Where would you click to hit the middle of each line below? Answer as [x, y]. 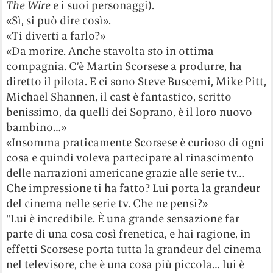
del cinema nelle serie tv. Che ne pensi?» [107, 203]
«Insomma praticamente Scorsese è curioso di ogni [136, 142]
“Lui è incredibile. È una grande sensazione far [123, 218]
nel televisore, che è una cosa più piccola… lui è [126, 264]
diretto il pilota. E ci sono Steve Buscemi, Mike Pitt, [136, 81]
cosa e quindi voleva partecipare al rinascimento [130, 157]
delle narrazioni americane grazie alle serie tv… [126, 172]
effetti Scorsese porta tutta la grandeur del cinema [134, 249]
